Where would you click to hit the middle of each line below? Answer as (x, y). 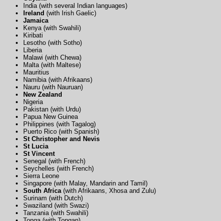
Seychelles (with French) (58, 168)
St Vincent (39, 153)
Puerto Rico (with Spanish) (61, 131)
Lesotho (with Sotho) (52, 42)
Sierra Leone (41, 176)
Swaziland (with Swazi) (56, 205)
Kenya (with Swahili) (52, 28)
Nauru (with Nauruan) (53, 87)
